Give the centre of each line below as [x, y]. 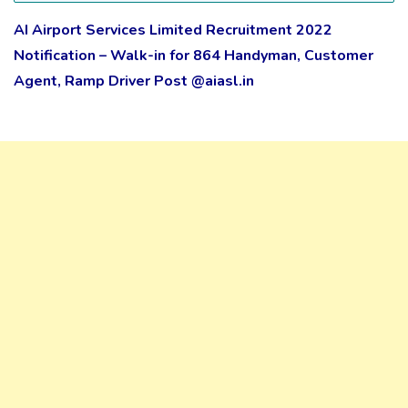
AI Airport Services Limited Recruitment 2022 [173, 30]
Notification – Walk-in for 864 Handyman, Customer [194, 56]
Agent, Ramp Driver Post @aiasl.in [134, 81]
